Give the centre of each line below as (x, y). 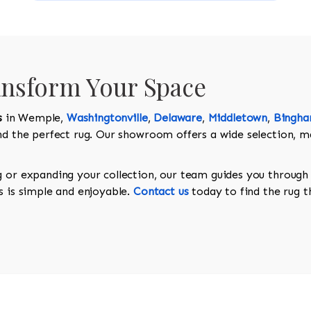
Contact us (161, 192)
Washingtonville (107, 118)
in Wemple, (34, 118)
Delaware (178, 118)
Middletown (238, 118)
